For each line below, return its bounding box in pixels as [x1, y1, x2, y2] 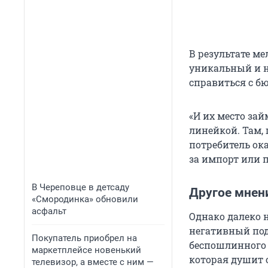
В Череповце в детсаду [32, 182, 129, 193]
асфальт [32, 206, 66, 217]
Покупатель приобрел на [32, 233, 137, 243]
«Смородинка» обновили [32, 194, 138, 205]
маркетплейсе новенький [32, 245, 141, 255]
